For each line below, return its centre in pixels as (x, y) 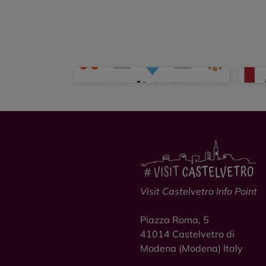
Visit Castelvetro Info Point (199, 191)
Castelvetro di (203, 234)
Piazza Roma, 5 (175, 219)
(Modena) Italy (210, 248)
